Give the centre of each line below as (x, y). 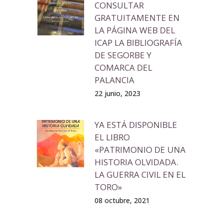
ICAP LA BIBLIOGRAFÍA (138, 43)
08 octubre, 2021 (122, 200)
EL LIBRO (112, 137)
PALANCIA (114, 80)
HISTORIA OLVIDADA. (136, 162)
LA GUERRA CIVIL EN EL (140, 174)
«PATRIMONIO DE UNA (140, 150)
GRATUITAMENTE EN (137, 18)
